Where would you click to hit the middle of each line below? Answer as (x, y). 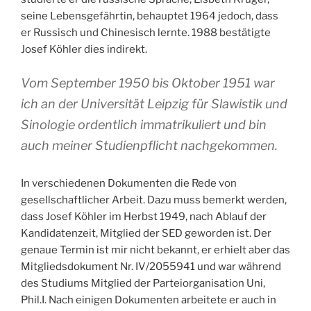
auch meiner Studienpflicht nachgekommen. (149, 146)
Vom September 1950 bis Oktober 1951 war (148, 83)
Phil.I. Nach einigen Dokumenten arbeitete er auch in (149, 300)
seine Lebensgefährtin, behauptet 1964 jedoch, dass (150, 16)
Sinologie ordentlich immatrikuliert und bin (144, 125)
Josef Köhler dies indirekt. (84, 49)
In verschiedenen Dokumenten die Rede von (129, 184)
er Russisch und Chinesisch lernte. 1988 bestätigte (146, 32)
